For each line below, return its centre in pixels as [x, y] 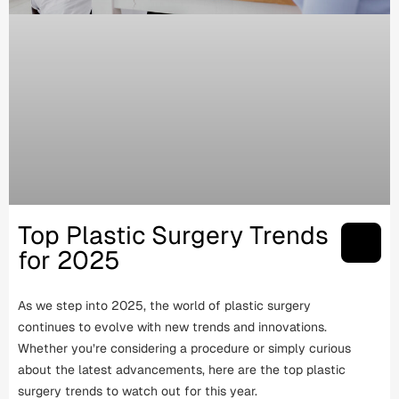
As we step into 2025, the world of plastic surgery [164, 306]
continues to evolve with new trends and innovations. [172, 327]
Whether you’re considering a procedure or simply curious [184, 349]
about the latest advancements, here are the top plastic [182, 370]
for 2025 [69, 261]
